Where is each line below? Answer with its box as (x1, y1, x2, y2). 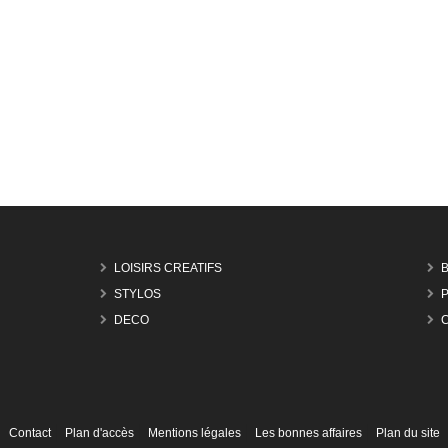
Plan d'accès (64, 426, 134, 440)
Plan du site (375, 426, 440, 440)
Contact (8, 426, 51, 440)
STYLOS (114, 287, 162, 302)
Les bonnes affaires (254, 426, 362, 440)
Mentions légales (147, 426, 241, 440)
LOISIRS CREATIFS (114, 261, 223, 276)
